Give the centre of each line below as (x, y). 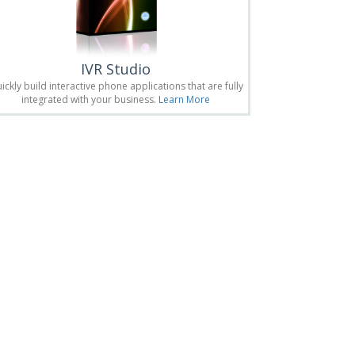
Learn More (184, 100)
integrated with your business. (90, 100)
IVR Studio (116, 69)
